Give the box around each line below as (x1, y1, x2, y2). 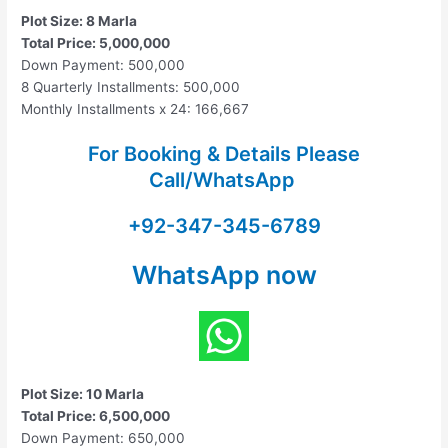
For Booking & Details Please (88, 142, 360, 167)
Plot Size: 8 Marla (21, 12, 138, 29)
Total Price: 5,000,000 (21, 34, 171, 51)
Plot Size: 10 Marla (21, 386, 145, 403)
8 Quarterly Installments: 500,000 (21, 78, 241, 95)
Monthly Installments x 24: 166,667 (21, 100, 250, 117)
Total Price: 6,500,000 (21, 408, 171, 425)
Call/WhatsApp (148, 168, 300, 193)
